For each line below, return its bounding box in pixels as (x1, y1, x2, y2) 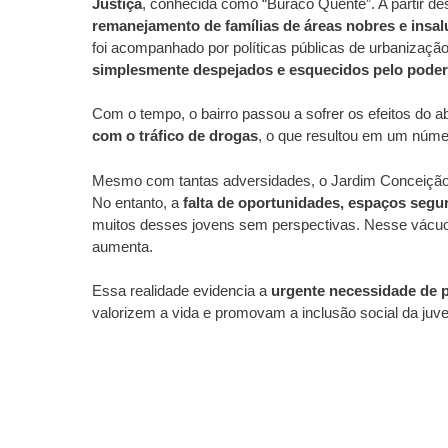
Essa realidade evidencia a (91, 282, 271, 299)
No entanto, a (91, 193, 183, 211)
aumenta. (91, 237, 153, 255)
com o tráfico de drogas (91, 127, 258, 144)
